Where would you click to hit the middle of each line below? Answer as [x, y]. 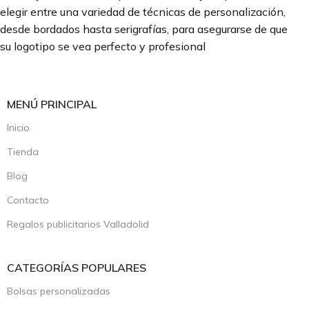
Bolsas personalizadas [59, 291]
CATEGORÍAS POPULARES [77, 268]
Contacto [28, 200]
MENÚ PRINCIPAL [52, 104]
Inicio [18, 128]
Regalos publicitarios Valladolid [78, 224]
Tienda [23, 152]
